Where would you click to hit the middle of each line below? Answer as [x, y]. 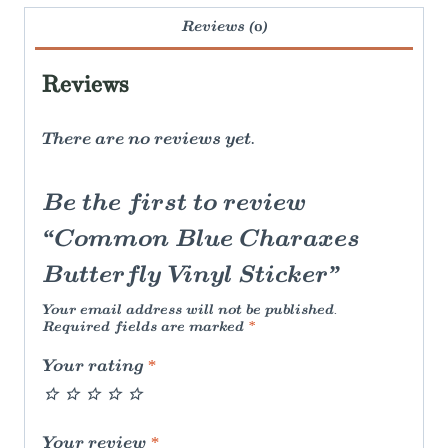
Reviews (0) [224, 27]
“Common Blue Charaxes [201, 239]
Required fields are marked [145, 327]
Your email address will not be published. [190, 310]
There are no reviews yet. [148, 139]
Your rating [94, 367]
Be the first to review [174, 203]
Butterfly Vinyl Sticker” [191, 275]
